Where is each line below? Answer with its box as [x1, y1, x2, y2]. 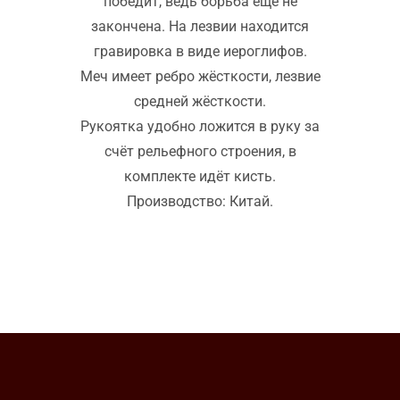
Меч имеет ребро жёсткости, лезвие [79, 68, 321, 86]
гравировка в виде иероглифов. [93, 43, 307, 61]
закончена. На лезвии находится [91, 18, 309, 36]
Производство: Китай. [127, 193, 273, 211]
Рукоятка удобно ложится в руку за [80, 118, 320, 136]
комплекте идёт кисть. [124, 168, 276, 186]
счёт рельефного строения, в [104, 143, 296, 161]
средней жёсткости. [134, 93, 266, 111]
